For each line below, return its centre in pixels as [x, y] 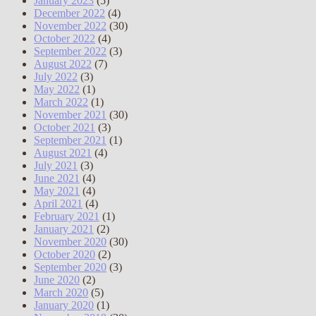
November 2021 [70, 115]
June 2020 [57, 280]
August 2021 [63, 153]
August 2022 [63, 64]
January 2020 [64, 305]
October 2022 [65, 39]
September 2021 [70, 140]
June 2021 [57, 178]
